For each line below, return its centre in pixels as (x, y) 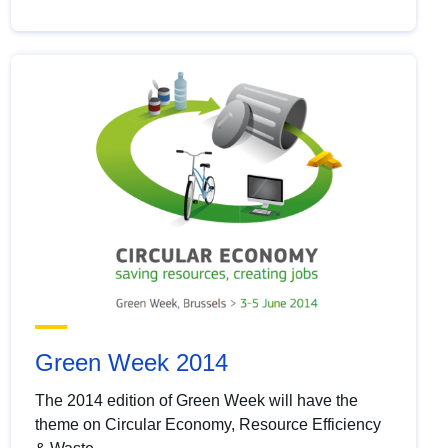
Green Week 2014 (131, 363)
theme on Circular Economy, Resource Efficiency (207, 425)
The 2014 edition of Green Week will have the (196, 401)
